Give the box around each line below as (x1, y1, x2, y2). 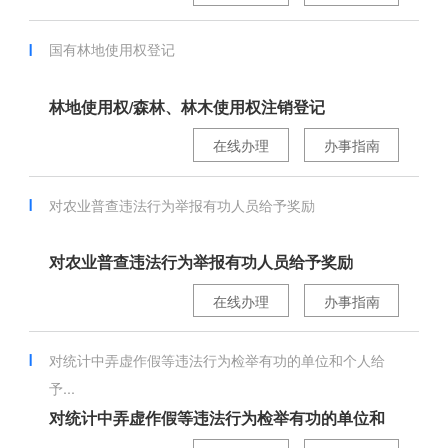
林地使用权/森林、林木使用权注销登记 (48, 96, 325, 118)
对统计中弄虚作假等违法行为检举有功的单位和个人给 (48, 349, 385, 370)
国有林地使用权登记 (48, 39, 175, 60)
